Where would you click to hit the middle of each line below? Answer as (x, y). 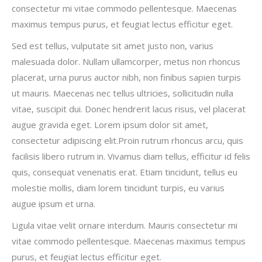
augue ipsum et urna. (54, 204)
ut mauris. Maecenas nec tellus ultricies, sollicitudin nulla (123, 93)
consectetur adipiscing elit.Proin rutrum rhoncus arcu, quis (127, 140)
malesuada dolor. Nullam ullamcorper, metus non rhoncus (126, 61)
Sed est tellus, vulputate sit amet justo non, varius (113, 46)
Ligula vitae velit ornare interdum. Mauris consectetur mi (125, 225)
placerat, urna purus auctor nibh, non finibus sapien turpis (126, 77)
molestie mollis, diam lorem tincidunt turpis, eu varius (118, 188)
